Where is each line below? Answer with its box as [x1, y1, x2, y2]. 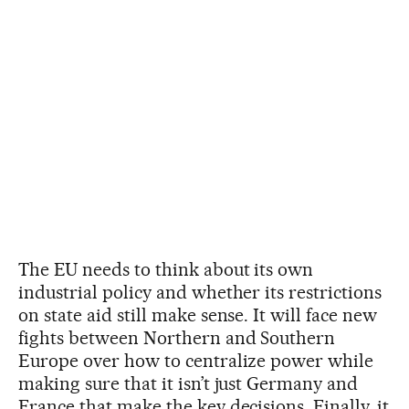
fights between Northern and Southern [18, 326, 336, 349]
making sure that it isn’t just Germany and [18, 372, 359, 394]
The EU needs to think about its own [18, 257, 314, 280]
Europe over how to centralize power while [18, 349, 374, 372]
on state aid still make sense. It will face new [18, 303, 378, 326]
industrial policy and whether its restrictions [18, 280, 383, 303]
